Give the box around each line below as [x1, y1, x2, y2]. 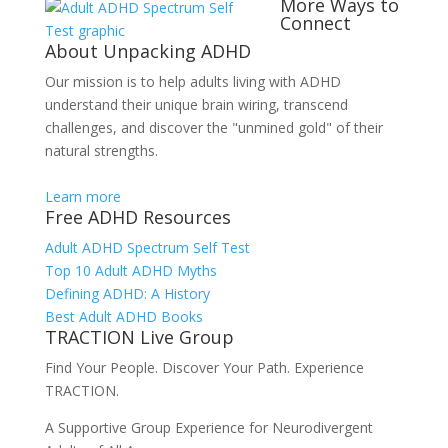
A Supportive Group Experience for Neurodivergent [44, 418, 373, 437]
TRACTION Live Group [44, 325, 234, 349]
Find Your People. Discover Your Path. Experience [44, 358, 364, 377]
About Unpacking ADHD [44, 39, 251, 63]
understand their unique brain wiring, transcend [44, 95, 348, 114]
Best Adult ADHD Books [44, 307, 203, 326]
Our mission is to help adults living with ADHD [44, 72, 341, 91]
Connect [279, 11, 351, 35]
